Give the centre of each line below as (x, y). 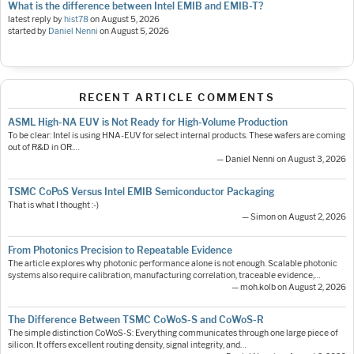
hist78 (76, 19)
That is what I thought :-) (53, 205)
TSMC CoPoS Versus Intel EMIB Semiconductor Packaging (141, 192)
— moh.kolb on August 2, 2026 (289, 287)
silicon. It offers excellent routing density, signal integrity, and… (127, 345)
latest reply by (36, 19)
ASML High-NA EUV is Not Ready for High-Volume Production (148, 122)
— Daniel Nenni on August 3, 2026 (281, 159)
